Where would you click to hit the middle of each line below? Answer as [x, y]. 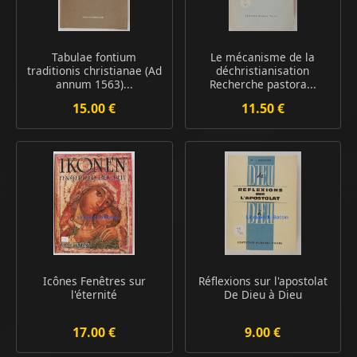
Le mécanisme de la [263, 57]
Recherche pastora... [263, 84]
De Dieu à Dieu [263, 294]
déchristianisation [263, 70]
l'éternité [94, 294]
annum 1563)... [94, 84]
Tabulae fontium [94, 57]
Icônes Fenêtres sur [94, 280]
